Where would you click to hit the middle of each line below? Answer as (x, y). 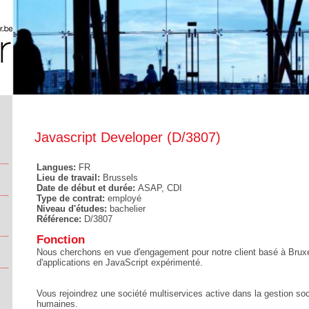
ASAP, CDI (160, 188)
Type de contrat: (72, 198)
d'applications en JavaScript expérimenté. (120, 262)
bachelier (128, 209)
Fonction (61, 240)
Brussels (120, 178)
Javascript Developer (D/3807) (128, 137)
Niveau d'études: (73, 209)
